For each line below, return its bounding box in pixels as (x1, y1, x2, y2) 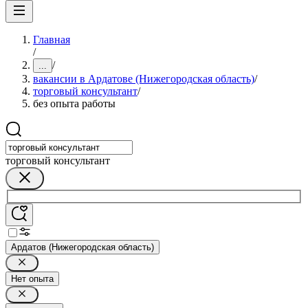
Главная (33, 34, 70, 45)
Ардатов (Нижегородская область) (11, 241, 154, 252)
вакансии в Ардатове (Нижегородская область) (33, 73, 254, 85)
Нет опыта (11, 273, 54, 284)
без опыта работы (33, 98, 115, 109)
